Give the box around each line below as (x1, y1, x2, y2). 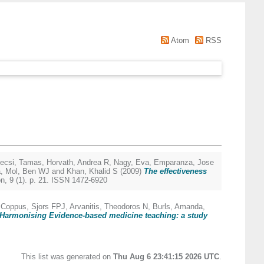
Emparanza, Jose (154, 158, 214, 167)
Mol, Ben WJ (5, 167, 49, 176)
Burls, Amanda (153, 202, 203, 211)
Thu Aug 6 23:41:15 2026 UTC (113, 252, 219, 261)
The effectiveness (144, 167, 207, 176)
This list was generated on (21, 252, 113, 261)
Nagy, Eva (114, 158, 149, 167)
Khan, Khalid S (67, 167, 118, 176)
